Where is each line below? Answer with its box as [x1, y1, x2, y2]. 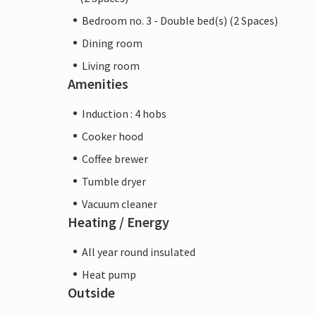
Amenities [68, 74, 128, 92]
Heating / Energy [68, 212, 169, 231]
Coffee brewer [82, 151, 148, 166]
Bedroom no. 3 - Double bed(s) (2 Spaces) [82, 13, 278, 28]
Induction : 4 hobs [82, 106, 166, 121]
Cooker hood [82, 128, 143, 143]
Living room [82, 58, 140, 73]
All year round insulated [82, 244, 195, 259]
